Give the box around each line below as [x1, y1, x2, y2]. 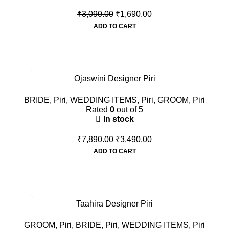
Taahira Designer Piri [76, 199, 153, 209]
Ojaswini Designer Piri [74, 74, 155, 83]
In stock [103, 114, 134, 124]
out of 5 [114, 105, 143, 114]
